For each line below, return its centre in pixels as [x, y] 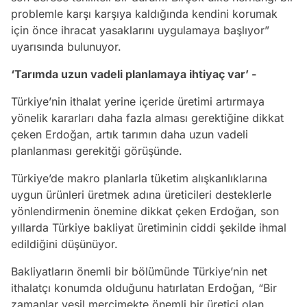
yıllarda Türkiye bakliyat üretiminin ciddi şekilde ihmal [149, 227]
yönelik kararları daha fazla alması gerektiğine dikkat [147, 118]
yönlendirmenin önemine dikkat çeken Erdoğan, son [145, 211]
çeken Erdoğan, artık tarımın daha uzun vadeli [130, 134]
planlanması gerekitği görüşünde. [97, 150]
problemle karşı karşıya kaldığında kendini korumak [144, 13]
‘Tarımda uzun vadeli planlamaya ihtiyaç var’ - [134, 74]
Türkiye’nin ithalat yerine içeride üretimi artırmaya [138, 101]
